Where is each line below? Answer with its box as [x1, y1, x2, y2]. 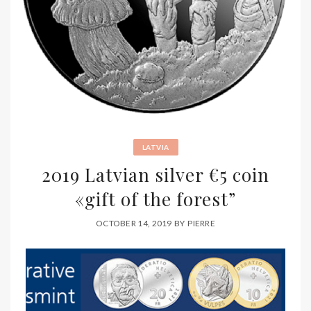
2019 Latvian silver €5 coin [42, 162, 269, 187]
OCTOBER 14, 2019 [95, 218, 172, 229]
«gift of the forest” [75, 186, 236, 211]
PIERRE [187, 218, 216, 229]
